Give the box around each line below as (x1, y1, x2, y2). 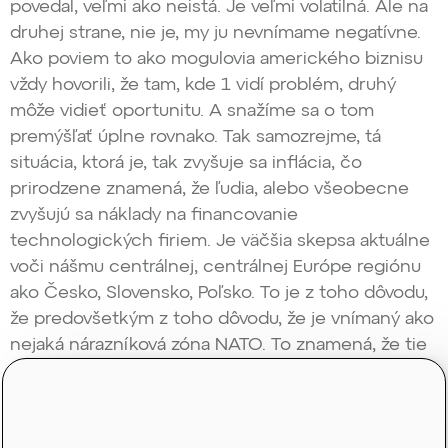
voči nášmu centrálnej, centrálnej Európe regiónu (10, 258, 421, 277)
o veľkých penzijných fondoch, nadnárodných (10, 388, 393, 407)
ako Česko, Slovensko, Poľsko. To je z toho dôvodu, (10, 284, 428, 303)
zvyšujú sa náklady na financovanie (10, 206, 298, 225)
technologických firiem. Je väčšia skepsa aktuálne (10, 232, 430, 251)
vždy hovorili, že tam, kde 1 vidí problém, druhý (10, 76, 396, 95)
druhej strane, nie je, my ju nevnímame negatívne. (10, 24, 421, 43)
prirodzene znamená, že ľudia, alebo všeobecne (10, 180, 409, 199)
